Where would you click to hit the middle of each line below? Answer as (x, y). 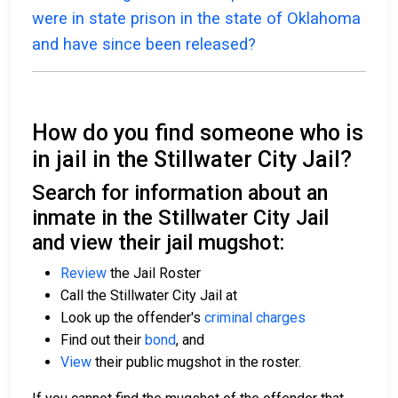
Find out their (103, 340)
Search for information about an (180, 193)
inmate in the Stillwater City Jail (180, 218)
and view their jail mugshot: (158, 243)
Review (84, 274)
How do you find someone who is (198, 133)
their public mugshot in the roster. (196, 362)
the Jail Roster (154, 274)
